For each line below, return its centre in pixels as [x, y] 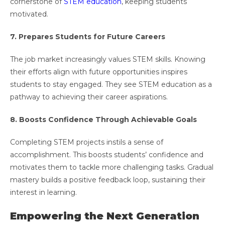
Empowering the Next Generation [105, 216]
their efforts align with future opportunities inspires [99, 72]
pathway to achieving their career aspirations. [90, 97]
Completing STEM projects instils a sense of [87, 142]
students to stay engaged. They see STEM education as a [111, 85]
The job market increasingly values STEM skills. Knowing [108, 60]
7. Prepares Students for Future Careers [88, 37]
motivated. [30, 14]
